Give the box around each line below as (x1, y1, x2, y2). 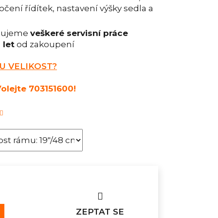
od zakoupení (15, 39, 74, 50)
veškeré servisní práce (30, 28, 128, 38)
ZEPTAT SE (76, 206, 124, 217)
